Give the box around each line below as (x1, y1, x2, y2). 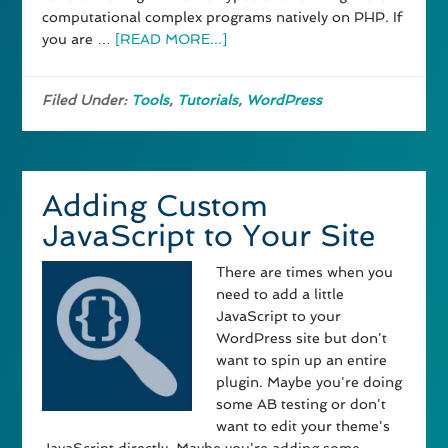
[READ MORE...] (115, 31, 228, 48)
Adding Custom (42, 188, 269, 224)
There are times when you (216, 264, 394, 281)
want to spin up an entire (216, 352, 388, 369)
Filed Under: (42, 92, 132, 109)
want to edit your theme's (216, 418, 391, 435)
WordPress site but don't (216, 330, 388, 347)
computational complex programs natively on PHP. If (42, 9, 403, 26)
